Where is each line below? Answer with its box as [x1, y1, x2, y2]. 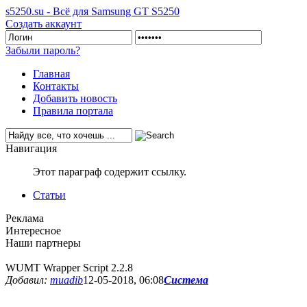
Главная [33, 68, 70, 79]
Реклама [5, 212, 44, 224]
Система [164, 274, 208, 286]
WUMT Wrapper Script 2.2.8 [5, 262, 133, 273]
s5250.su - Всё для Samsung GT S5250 [5, 5, 180, 17]
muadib [50, 274, 83, 286]
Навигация [5, 143, 57, 154]
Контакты [33, 80, 79, 92]
